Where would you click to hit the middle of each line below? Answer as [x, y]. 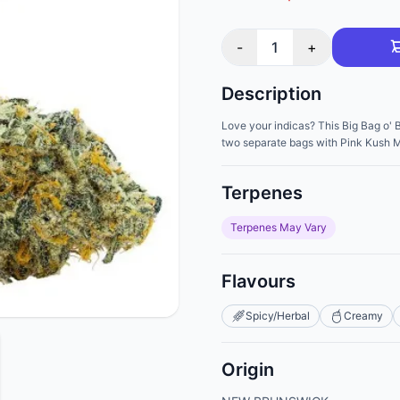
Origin [248, 370]
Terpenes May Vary [279, 227]
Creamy [363, 316]
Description [271, 94]
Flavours [258, 281]
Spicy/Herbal [278, 316]
